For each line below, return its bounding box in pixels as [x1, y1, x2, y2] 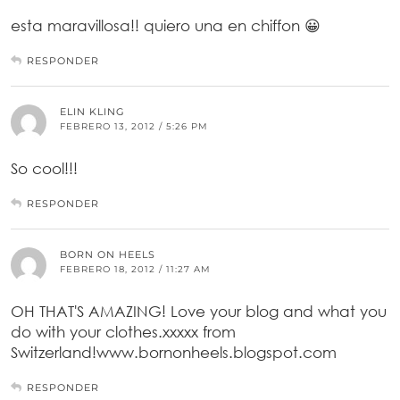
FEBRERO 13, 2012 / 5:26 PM [60, 121, 208, 133]
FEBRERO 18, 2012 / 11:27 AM [60, 263, 211, 276]
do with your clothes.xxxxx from [11, 322, 236, 342]
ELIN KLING [60, 105, 125, 119]
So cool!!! [11, 159, 78, 179]
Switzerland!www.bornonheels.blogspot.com [11, 343, 337, 362]
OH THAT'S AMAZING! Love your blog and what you [11, 302, 387, 321]
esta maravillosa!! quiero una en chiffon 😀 [11, 16, 321, 36]
